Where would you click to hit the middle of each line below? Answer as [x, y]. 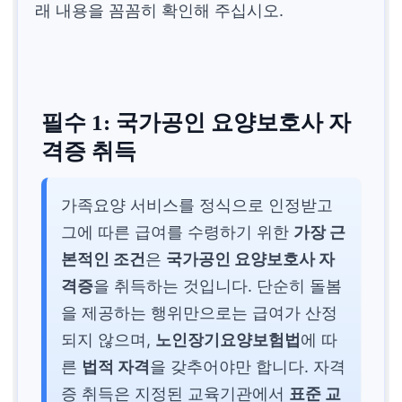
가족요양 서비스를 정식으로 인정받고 [197, 205]
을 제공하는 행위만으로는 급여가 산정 [200, 312]
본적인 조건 [104, 258]
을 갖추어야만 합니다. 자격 [248, 366]
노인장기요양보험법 [228, 339]
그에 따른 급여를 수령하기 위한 [178, 232]
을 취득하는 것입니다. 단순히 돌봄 [218, 285]
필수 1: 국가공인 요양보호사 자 [197, 123]
